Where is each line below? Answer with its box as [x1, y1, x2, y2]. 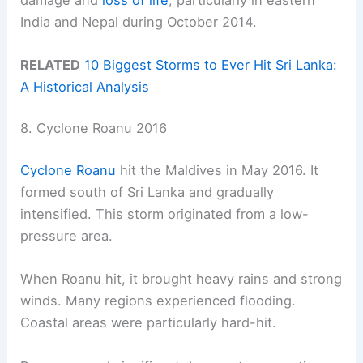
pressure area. [20, 228, 113, 245]
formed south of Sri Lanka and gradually [20, 184, 275, 201]
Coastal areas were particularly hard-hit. [20, 314, 277, 331]
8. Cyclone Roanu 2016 [20, 120, 168, 137]
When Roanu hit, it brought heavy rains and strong [20, 271, 343, 288]
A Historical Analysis [20, 78, 150, 95]
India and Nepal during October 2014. [20, 13, 258, 30]
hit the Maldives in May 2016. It [116, 162, 319, 179]
